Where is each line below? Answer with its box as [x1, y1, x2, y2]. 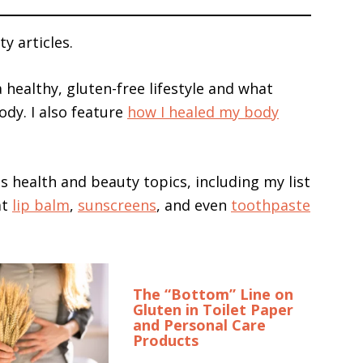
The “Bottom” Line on [133, 284, 293, 304]
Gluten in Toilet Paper [133, 300, 293, 319]
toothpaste [231, 195, 310, 215]
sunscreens [78, 195, 156, 215]
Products [133, 331, 199, 350]
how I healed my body [127, 102, 279, 122]
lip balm [12, 195, 70, 215]
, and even [156, 195, 231, 215]
